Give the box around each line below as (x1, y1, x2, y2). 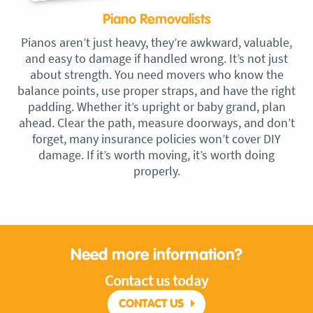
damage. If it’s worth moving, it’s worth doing (38, 147, 275, 163)
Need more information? (71, 247, 242, 264)
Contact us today (105, 271, 208, 291)
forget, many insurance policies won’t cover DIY (32, 131, 281, 147)
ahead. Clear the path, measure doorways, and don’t (18, 115, 295, 131)
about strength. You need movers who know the (29, 66, 284, 83)
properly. (133, 163, 180, 180)
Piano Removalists (102, 13, 211, 27)
